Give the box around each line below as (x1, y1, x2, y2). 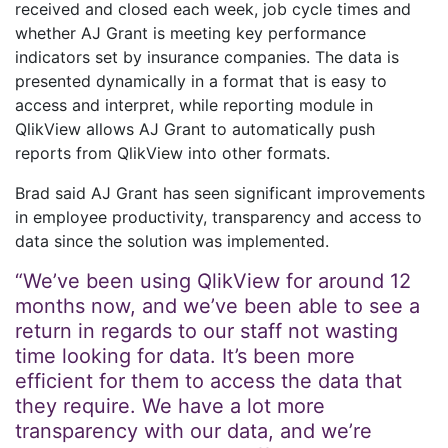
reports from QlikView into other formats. (15, 143, 330, 163)
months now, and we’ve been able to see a (15, 294, 420, 318)
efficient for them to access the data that (15, 369, 402, 393)
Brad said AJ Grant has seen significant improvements (15, 183, 425, 203)
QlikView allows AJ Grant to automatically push (15, 119, 375, 139)
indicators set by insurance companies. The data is (15, 47, 399, 67)
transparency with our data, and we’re (15, 419, 372, 443)
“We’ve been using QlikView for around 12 (15, 269, 411, 293)
